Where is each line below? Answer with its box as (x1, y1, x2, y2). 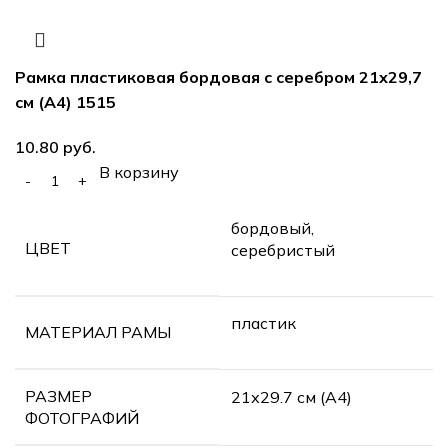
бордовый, (231, 217, 314, 238)
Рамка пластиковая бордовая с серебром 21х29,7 (15, 66, 422, 87)
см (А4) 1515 (15, 91, 116, 112)
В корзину (99, 161, 179, 182)
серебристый (231, 239, 335, 260)
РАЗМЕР (25, 385, 92, 406)
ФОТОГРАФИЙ (25, 407, 139, 428)
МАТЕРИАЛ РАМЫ (25, 321, 171, 342)
